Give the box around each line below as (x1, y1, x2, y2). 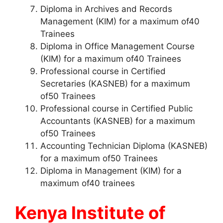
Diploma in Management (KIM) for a (40, 165, 182, 176)
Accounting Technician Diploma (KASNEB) (40, 140, 208, 151)
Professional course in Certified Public (40, 103, 193, 113)
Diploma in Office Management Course (40, 41, 195, 51)
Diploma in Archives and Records (40, 3, 172, 14)
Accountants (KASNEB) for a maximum (40, 115, 195, 126)
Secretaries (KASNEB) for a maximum (40, 78, 190, 89)
